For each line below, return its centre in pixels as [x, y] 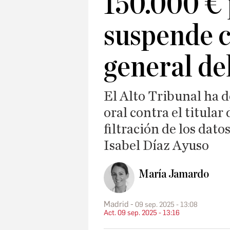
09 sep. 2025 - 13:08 [166, 204]
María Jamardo [174, 174]
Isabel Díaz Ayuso [156, 146]
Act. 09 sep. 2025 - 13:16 [142, 213]
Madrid [116, 204]
